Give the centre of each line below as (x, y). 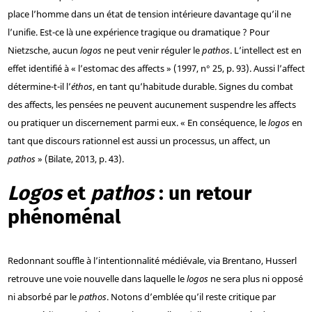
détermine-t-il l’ (39, 87)
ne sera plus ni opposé (255, 279)
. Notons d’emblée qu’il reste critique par (191, 297)
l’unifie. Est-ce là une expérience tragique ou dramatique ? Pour (138, 32)
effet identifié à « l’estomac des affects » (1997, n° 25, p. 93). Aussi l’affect (156, 69)
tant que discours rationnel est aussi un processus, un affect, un (139, 141)
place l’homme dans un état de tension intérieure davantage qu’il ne (149, 14)
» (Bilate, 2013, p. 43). (79, 159)
